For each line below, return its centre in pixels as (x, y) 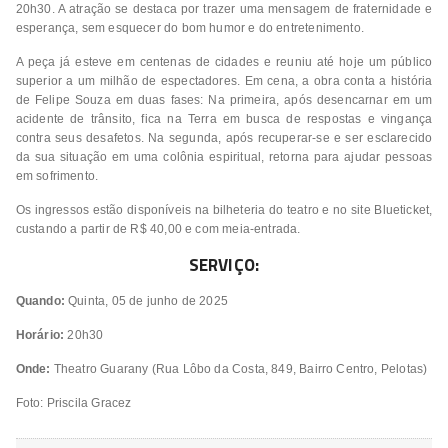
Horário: (40, 334)
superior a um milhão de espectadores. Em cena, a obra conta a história (224, 80)
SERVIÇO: (224, 264)
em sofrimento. (57, 175)
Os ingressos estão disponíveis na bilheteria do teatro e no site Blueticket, (224, 209)
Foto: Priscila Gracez (73, 402)
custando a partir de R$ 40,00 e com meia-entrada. (158, 228)
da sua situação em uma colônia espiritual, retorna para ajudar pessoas (224, 156)
